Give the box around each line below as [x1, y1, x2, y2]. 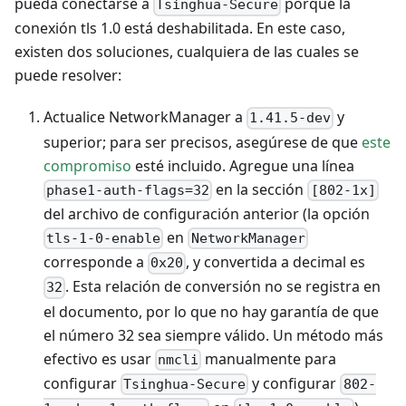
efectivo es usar [43, 348, 155, 369]
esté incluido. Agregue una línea [131, 155, 354, 176]
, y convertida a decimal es [186, 252, 366, 273]
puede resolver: [14, 65, 121, 86]
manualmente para [201, 348, 337, 369]
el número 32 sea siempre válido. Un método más [43, 324, 383, 345]
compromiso [43, 155, 131, 176]
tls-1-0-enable [46, 230, 161, 247]
